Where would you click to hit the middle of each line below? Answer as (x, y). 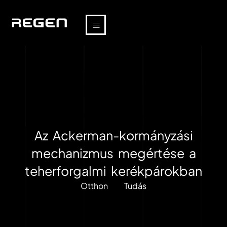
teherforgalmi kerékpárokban (113, 171)
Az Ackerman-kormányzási (113, 135)
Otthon (94, 186)
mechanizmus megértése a (113, 153)
